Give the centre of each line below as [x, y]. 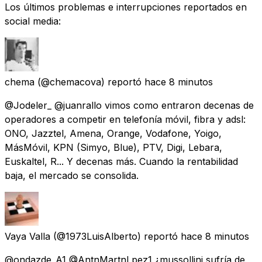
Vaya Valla [27, 236]
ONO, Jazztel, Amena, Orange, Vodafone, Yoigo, [113, 133]
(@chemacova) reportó [89, 82]
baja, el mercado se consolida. [72, 175]
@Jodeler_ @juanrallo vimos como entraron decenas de [129, 105]
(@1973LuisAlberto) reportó [116, 236]
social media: [33, 21]
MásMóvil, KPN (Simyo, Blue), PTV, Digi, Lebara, [113, 147]
